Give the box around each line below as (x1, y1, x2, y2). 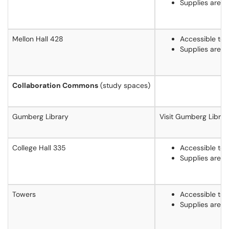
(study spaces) (98, 81, 150, 90)
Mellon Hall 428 (12, 34, 63, 43)
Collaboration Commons (12, 81, 98, 90)
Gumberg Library (12, 112, 68, 121)
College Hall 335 (12, 143, 66, 152)
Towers (12, 190, 36, 199)
